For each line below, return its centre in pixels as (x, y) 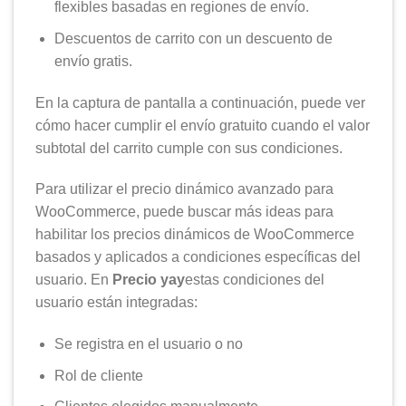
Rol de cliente (98, 375)
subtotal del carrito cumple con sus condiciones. (189, 148)
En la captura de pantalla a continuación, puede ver (200, 102)
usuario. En (74, 280)
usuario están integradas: (116, 303)
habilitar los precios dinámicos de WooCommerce (195, 235)
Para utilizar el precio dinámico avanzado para (184, 189)
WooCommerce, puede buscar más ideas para (184, 212)
